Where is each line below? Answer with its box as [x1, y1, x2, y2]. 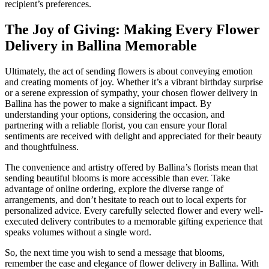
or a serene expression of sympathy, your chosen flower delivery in [5, 88, 258, 98]
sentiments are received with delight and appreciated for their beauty [5, 131, 262, 142]
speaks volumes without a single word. [5, 227, 151, 238]
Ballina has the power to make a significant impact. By [5, 98, 211, 109]
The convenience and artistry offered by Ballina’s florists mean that [5, 162, 258, 173]
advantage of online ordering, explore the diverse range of [5, 184, 223, 195]
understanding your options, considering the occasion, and [5, 109, 225, 120]
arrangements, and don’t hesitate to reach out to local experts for [5, 195, 246, 205]
